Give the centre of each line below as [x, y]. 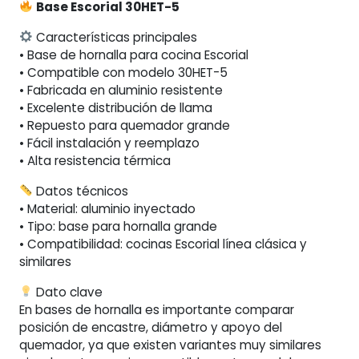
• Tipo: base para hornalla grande [118, 226]
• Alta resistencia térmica [95, 160]
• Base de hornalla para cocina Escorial [134, 54]
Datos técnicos [81, 191]
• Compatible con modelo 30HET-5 [123, 72]
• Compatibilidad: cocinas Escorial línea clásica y [163, 244]
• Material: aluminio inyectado [107, 208]
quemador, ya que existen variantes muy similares [170, 345]
